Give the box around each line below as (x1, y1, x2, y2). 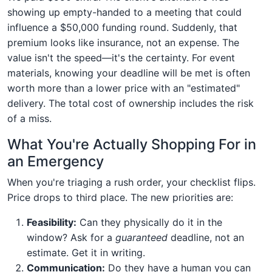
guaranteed (115, 231, 168, 243)
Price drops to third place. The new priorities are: (7, 191, 233, 203)
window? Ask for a (27, 231, 115, 243)
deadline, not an (168, 231, 244, 243)
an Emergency (7, 152, 104, 170)
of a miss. (7, 112, 52, 124)
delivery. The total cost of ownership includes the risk (7, 97, 254, 109)
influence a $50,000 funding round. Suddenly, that (7, 21, 237, 33)
